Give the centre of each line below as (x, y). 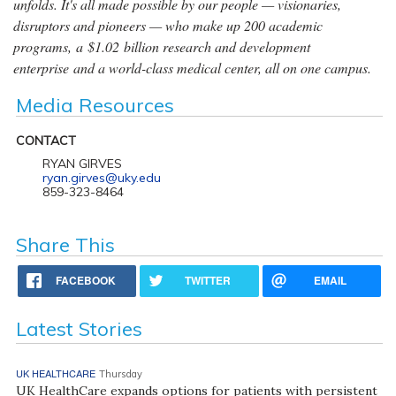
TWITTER (208, 280)
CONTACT (46, 141)
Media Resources (95, 105)
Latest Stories (79, 329)
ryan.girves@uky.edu (101, 178)
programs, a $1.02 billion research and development (162, 46)
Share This (65, 245)
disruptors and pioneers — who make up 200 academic (168, 25)
